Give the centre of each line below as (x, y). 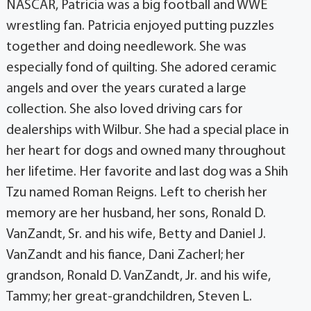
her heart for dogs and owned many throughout (146, 152)
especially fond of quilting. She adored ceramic (141, 68)
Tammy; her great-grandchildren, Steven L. (129, 297)
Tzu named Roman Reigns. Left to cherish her (136, 193)
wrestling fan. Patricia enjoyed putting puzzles (140, 27)
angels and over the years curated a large (126, 89)
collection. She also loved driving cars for (124, 110)
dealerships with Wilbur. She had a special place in (147, 131)
